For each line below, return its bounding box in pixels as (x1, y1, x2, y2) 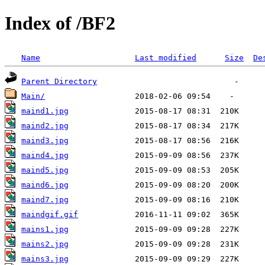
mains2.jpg (21, 239, 69, 248)
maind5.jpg (21, 165, 69, 174)
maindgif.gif (21, 209, 78, 219)
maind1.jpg (21, 106, 69, 115)
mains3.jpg (21, 254, 69, 263)
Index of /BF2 (5, 12, 115, 34)
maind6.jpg (21, 180, 69, 189)
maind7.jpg (21, 195, 69, 204)
